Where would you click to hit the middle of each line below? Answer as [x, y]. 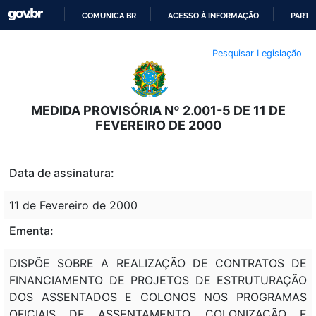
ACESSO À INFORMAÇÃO [214, 16]
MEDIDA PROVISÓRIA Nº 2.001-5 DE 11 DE [158, 110]
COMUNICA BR [109, 16]
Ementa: [31, 230]
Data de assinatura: [62, 172]
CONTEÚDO [180, 89]
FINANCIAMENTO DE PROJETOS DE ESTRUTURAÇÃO [158, 280]
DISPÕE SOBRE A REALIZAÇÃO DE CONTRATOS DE [158, 263]
